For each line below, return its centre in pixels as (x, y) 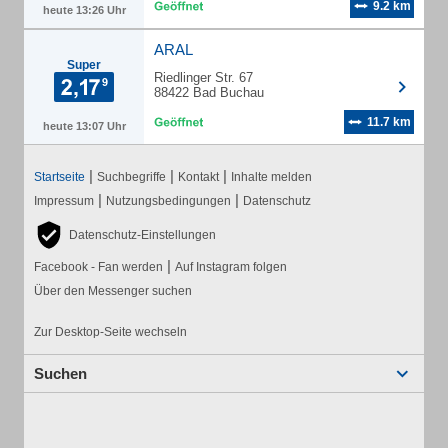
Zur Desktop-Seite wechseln (110, 332)
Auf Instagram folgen (231, 267)
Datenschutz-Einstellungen (142, 235)
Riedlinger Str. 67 (203, 77)
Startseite (59, 177)
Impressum (64, 201)
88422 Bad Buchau (209, 92)
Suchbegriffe (131, 177)
